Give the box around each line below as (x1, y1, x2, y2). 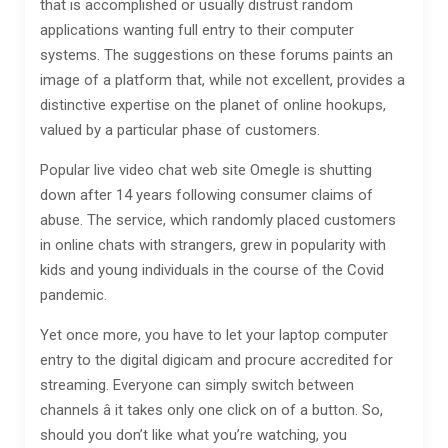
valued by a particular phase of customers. (40, 121, 320, 139)
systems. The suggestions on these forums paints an (40, 46, 393, 64)
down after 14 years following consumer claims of (40, 186, 373, 204)
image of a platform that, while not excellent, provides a (40, 71, 405, 89)
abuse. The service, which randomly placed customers (40, 211, 396, 229)
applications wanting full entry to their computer (40, 21, 354, 39)
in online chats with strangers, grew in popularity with (40, 236, 386, 254)
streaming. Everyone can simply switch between (40, 376, 354, 394)
